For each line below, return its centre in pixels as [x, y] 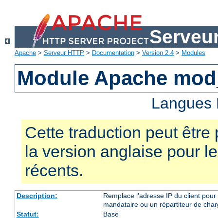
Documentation [113, 53]
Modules [193, 53]
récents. [54, 171]
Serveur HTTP [64, 53]
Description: [37, 196]
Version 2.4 [158, 53]
